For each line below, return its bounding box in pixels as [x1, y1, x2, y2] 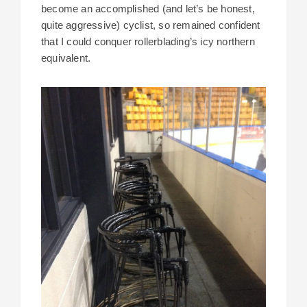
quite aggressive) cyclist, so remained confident [41, 19, 260, 32]
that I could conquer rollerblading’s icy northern [41, 36, 255, 48]
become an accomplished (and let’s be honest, [41, 3, 255, 15]
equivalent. [41, 52, 91, 64]
